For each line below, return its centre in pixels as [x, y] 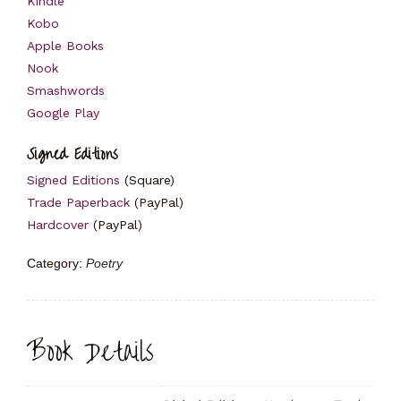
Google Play [63, 112]
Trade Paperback [78, 202]
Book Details [90, 352]
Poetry [104, 263]
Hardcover [58, 225]
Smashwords [66, 90]
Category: [56, 263]
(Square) [147, 180]
